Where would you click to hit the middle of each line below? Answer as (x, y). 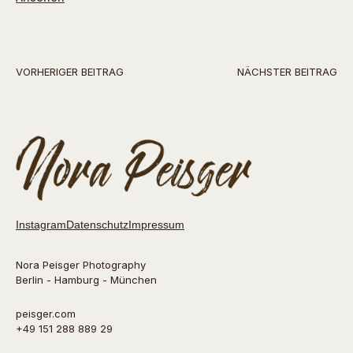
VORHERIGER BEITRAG (70, 71)
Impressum (156, 225)
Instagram (41, 225)
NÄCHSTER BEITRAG (287, 71)
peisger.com (46, 314)
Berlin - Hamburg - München (86, 280)
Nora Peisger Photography (81, 265)
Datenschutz (97, 225)
